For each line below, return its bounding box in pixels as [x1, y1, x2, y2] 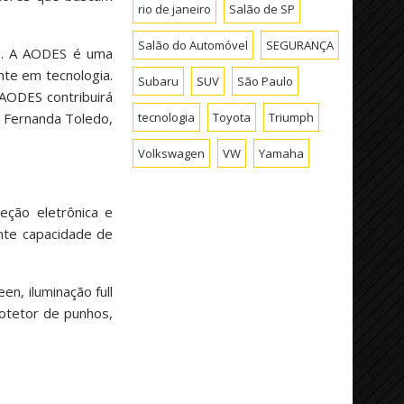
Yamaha [259, 144, 305, 161]
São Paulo [237, 72, 294, 89]
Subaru [138, 72, 179, 89]
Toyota [213, 108, 252, 125]
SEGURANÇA [266, 36, 335, 53]
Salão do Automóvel [138, 36, 249, 53]
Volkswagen [138, 144, 206, 161]
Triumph [269, 108, 315, 125]
